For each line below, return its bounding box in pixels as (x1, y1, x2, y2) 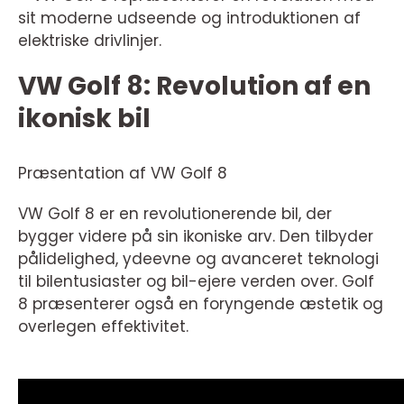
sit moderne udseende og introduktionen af (18, 7, 361, 29)
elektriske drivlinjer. (18, 30, 161, 51)
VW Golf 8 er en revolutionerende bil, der (18, 203, 332, 225)
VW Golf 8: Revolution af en (18, 69, 371, 104)
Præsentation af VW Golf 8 (18, 162, 227, 184)
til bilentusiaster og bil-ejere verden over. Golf (18, 271, 374, 292)
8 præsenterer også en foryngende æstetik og (18, 293, 383, 315)
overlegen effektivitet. (18, 316, 188, 337)
